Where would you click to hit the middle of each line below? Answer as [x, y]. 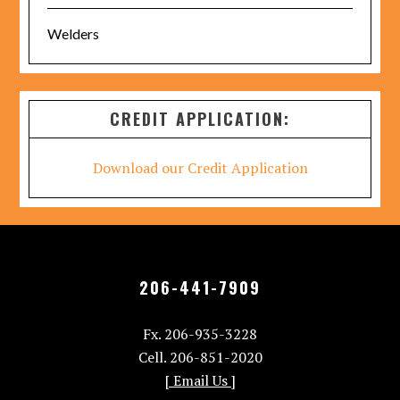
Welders [74, 33]
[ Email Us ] [200, 380]
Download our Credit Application [200, 168]
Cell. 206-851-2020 [200, 357]
